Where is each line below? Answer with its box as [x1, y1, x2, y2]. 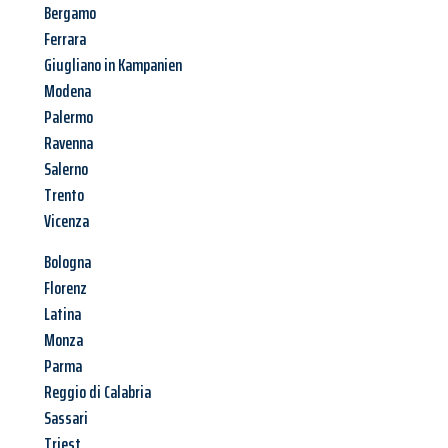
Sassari [44, 404, 88, 433]
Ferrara [44, 25, 86, 54]
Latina [44, 300, 81, 329]
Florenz [44, 274, 87, 303]
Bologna [44, 248, 91, 277]
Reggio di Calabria [44, 378, 151, 407]
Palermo [44, 103, 93, 132]
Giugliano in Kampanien [44, 51, 182, 80]
